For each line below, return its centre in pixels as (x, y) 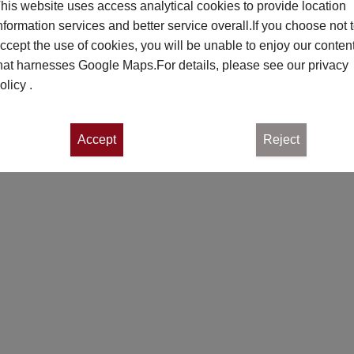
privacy (328, 65)
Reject (281, 139)
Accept (97, 139)
